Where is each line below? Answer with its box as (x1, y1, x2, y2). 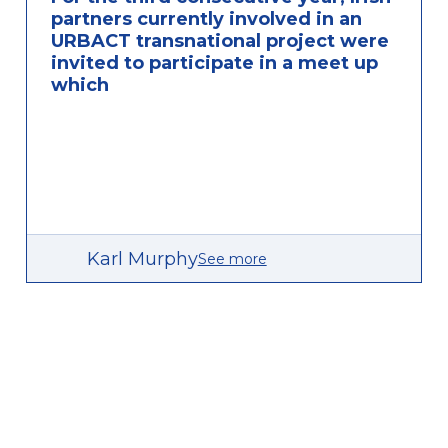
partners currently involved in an (50, 8, 362, 31)
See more (197, 249, 267, 268)
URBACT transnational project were (50, 30, 389, 53)
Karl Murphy (86, 247, 198, 270)
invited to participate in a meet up (50, 52, 378, 75)
